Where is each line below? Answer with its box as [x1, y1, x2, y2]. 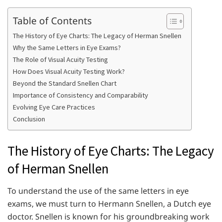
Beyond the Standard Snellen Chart [13, 79, 116, 88]
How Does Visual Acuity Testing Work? [13, 67, 125, 76]
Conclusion [13, 114, 45, 124]
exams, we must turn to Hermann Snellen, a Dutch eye [7, 198, 211, 209]
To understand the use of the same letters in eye [7, 185, 189, 196]
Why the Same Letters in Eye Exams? [13, 43, 121, 53]
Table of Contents [13, 14, 92, 28]
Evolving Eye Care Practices [13, 103, 95, 112]
